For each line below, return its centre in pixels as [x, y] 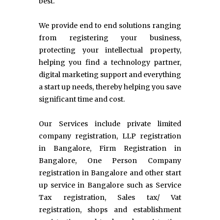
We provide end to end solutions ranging [110, 26]
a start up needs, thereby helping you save [110, 87]
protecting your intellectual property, [110, 50]
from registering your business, [110, 38]
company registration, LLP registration [110, 136]
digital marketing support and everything [110, 75]
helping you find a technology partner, [110, 63]
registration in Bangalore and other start [110, 173]
